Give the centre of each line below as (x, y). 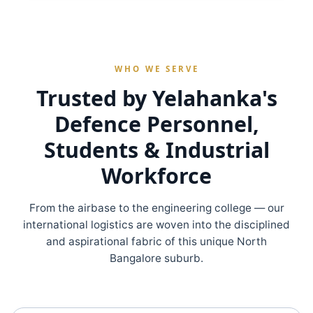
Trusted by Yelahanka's (156, 98)
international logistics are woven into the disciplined (156, 225)
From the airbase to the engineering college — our (156, 208)
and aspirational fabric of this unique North (156, 241)
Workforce (156, 176)
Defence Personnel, (156, 124)
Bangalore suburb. (156, 258)
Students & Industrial (156, 150)
